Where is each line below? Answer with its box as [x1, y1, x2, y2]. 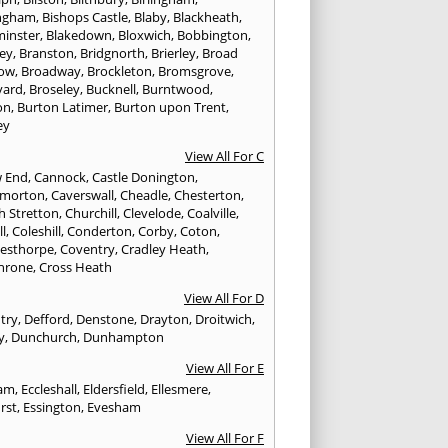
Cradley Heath [121, 240, 207, 259]
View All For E [185, 359, 264, 378]
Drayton [140, 310, 190, 329]
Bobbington [177, 26, 249, 45]
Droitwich [195, 310, 253, 329]
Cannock [34, 168, 87, 187]
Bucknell [86, 80, 137, 99]
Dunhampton [83, 328, 165, 347]
